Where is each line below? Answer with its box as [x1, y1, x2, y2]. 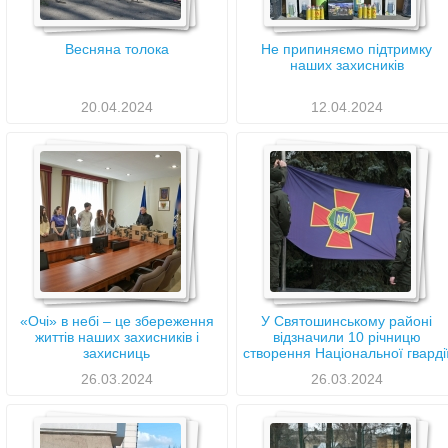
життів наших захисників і [34, 329, 199, 345]
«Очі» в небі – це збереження [19, 313, 214, 329]
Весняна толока [64, 41, 169, 57]
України [321, 361, 372, 377]
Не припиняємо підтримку [261, 41, 432, 57]
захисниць [83, 345, 150, 361]
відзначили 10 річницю [272, 329, 421, 345]
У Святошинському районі [261, 313, 432, 329]
